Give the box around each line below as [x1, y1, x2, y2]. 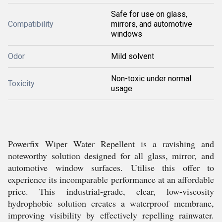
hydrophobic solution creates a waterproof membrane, [8, 197, 214, 209]
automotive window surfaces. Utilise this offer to [8, 162, 214, 173]
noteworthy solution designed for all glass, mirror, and [8, 150, 214, 162]
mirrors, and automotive [111, 19, 192, 29]
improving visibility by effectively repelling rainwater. [8, 209, 214, 221]
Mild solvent [111, 52, 154, 61]
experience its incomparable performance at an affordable [8, 173, 214, 185]
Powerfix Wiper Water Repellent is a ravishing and [8, 138, 214, 150]
